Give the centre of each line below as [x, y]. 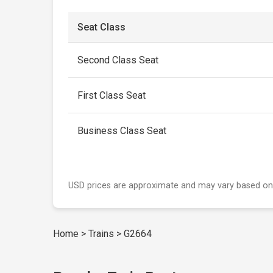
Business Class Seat [122, 131]
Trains [101, 234]
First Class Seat [112, 95]
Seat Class [102, 27]
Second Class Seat [118, 60]
